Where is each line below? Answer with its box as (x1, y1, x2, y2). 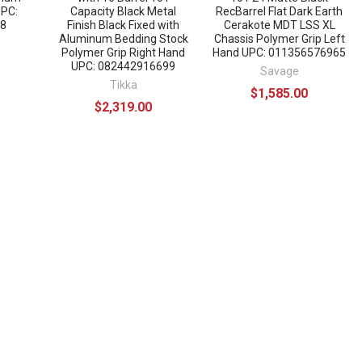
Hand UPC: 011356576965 (213, 45, 347, 59)
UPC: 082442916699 (71, 59, 176, 73)
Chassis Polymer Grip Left (213, 32, 345, 45)
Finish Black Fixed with (67, 18, 180, 32)
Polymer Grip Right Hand (61, 45, 186, 59)
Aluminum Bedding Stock (58, 32, 188, 45)
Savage (259, 64, 299, 78)
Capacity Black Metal (70, 4, 177, 18)
